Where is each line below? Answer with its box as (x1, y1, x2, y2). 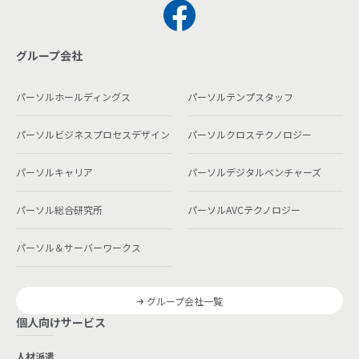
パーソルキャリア (16, 165, 93, 179)
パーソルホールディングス (16, 90, 131, 104)
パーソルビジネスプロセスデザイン (16, 127, 170, 142)
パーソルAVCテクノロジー (188, 203, 301, 217)
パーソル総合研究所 (16, 203, 103, 217)
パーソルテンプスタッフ (188, 90, 293, 104)
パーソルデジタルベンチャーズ (188, 165, 321, 179)
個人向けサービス (16, 314, 106, 331)
